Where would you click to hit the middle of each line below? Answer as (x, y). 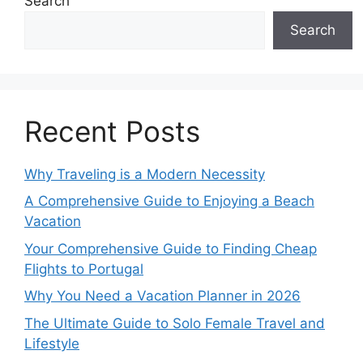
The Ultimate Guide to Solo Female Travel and (175, 323)
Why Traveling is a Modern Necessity (145, 174)
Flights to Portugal (84, 269)
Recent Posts (112, 131)
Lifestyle (52, 343)
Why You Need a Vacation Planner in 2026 (162, 296)
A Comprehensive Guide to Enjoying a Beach (169, 201)
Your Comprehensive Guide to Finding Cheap (171, 248)
